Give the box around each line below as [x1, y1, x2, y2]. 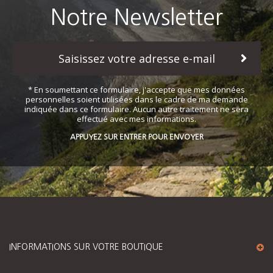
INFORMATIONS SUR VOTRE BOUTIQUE [9, 242, 163, 251]
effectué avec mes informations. [77, 113, 196, 124]
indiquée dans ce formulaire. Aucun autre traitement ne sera [24, 103, 249, 115]
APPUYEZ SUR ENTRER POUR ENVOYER [69, 133, 204, 141]
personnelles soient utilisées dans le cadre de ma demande [25, 93, 248, 105]
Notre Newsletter [50, 5, 223, 28]
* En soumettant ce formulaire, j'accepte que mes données [28, 83, 245, 95]
